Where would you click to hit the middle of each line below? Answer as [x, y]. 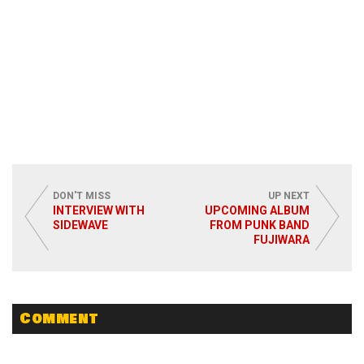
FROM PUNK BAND [260, 225]
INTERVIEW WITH [99, 211]
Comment [59, 319]
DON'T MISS [82, 196]
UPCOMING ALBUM [257, 211]
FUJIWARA [282, 240]
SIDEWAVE [80, 225]
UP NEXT [289, 196]
